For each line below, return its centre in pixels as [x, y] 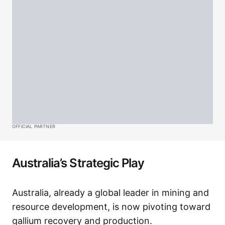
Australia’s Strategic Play [78, 163]
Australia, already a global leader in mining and [110, 193]
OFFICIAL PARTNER [34, 126]
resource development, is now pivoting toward [111, 207]
